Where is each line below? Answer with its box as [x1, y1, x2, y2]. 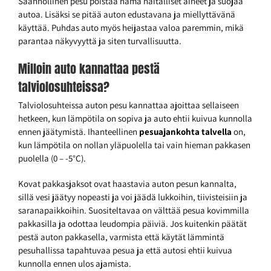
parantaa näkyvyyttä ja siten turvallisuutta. [18, 35, 181, 47]
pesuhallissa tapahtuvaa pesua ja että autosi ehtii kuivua [18, 244, 232, 256]
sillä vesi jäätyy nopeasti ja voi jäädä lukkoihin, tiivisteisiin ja [18, 191, 247, 203]
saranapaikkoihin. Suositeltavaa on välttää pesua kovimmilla [18, 204, 249, 217]
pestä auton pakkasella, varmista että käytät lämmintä [18, 231, 224, 243]
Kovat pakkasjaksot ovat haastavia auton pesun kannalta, [18, 178, 237, 190]
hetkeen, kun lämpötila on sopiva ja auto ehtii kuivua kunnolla [18, 113, 252, 125]
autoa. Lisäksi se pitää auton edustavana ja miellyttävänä [18, 8, 235, 21]
